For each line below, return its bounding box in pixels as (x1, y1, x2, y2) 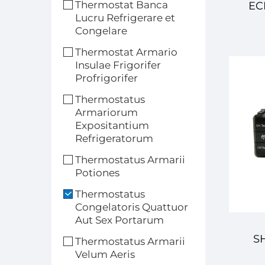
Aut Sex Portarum (75, 214, 164, 226)
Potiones (75, 167, 119, 179)
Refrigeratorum (75, 132, 153, 144)
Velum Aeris (75, 248, 135, 260)
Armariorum (75, 106, 138, 118)
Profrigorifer (75, 72, 138, 84)
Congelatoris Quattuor (75, 201, 188, 213)
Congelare (75, 25, 127, 37)
